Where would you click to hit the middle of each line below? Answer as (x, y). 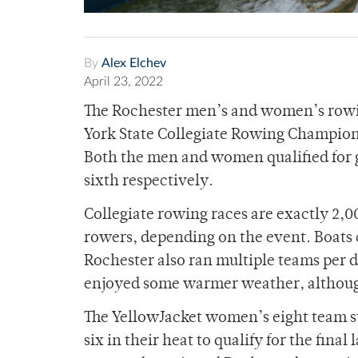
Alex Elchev (134, 64)
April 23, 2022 (123, 82)
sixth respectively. (150, 182)
